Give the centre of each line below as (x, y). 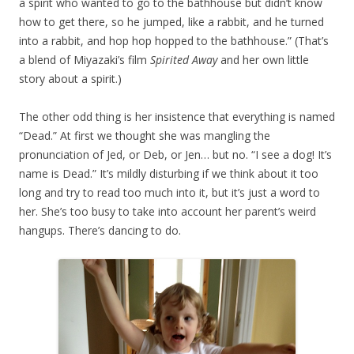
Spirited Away (184, 60)
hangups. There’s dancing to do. (100, 231)
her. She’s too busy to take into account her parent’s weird (168, 212)
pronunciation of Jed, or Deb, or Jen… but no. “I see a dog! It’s (175, 155)
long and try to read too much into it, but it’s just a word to (169, 193)
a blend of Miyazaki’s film (85, 60)
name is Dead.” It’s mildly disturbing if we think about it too (169, 174)
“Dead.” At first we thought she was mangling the (145, 136)
